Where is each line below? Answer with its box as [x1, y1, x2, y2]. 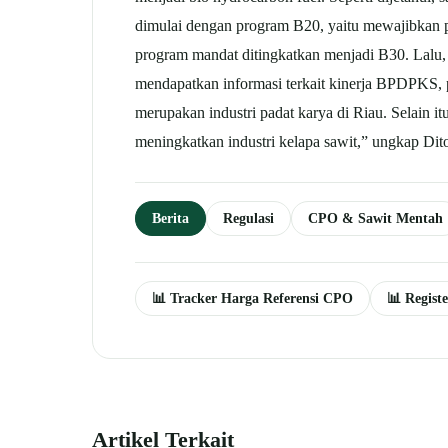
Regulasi [223, 209, 274, 226]
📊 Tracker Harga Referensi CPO [152, 289, 353, 306]
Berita [152, 209, 189, 226]
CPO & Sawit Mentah [308, 209, 443, 226]
